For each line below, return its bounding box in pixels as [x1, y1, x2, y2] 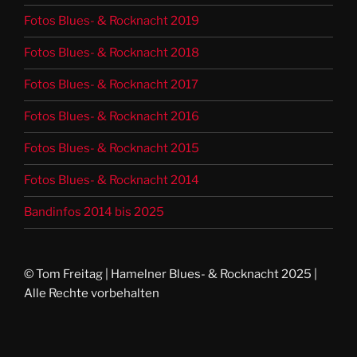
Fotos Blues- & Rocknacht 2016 [24, 109, 199, 124]
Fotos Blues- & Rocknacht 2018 [24, 45, 199, 61]
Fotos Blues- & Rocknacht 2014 [24, 173, 199, 188]
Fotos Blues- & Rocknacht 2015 [24, 141, 199, 156]
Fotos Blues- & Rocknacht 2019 [24, 14, 199, 29]
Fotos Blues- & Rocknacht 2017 [24, 77, 198, 92]
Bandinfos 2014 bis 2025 [24, 205, 164, 220]
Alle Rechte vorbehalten [24, 285, 159, 300]
